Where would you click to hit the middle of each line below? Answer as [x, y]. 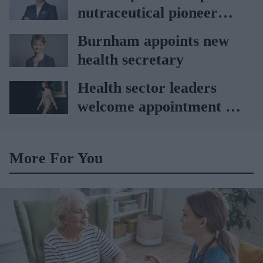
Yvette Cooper [125, 125]
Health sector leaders [147, 88]
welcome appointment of [158, 107]
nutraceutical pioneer [148, 13]
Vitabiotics [112, 31]
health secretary [131, 60]
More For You [56, 158]
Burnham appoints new [154, 41]
